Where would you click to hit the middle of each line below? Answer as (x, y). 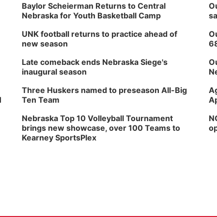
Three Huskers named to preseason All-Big (105, 90)
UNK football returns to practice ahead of (100, 34)
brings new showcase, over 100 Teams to (101, 128)
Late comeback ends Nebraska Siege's (95, 62)
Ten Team (41, 100)
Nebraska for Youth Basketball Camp (92, 15)
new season (45, 44)
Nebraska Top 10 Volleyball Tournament (98, 118)
